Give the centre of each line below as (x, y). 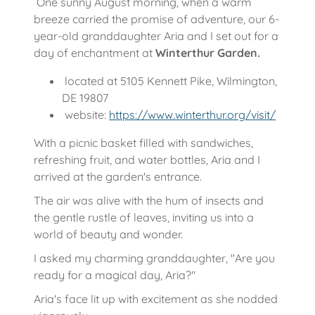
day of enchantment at (95, 52)
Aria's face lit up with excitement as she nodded (156, 298)
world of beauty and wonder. (108, 234)
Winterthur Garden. (208, 52)
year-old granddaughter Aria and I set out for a (156, 36)
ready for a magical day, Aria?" (115, 275)
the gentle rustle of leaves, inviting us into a (144, 217)
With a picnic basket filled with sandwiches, (143, 142)
